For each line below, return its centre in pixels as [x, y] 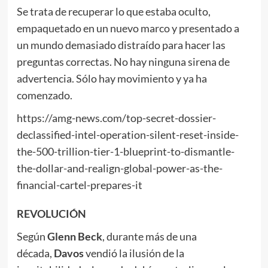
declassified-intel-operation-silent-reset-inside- [127, 135]
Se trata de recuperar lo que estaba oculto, [113, 11]
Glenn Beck [74, 236]
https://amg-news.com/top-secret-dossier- [116, 118]
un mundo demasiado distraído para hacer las [121, 45]
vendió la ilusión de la [134, 253]
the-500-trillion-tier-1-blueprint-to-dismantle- [125, 151]
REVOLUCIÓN [51, 214]
